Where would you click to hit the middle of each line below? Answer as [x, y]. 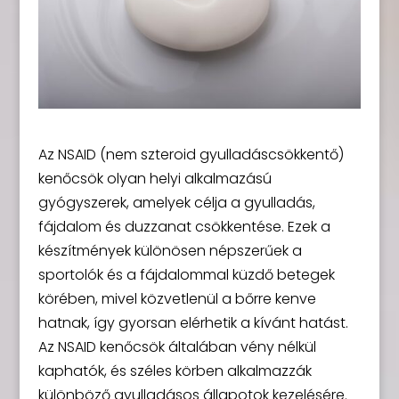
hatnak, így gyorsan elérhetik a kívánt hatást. [193, 322]
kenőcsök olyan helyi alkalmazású [155, 178]
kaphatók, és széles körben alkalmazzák [175, 370]
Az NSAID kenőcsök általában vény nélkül [177, 346]
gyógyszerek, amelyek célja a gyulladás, [176, 202]
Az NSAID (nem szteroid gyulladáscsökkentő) [191, 154]
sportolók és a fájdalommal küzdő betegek [186, 274]
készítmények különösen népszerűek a [170, 250]
